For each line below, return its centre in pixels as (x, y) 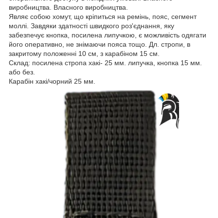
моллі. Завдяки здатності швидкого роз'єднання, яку (91, 26)
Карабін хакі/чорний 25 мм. (52, 82)
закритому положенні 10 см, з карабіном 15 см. (84, 54)
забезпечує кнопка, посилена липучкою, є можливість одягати (108, 35)
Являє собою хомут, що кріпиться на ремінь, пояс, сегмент (103, 17)
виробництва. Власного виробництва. (68, 8)
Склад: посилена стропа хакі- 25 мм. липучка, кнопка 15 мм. (105, 63)
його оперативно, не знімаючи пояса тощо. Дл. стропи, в (100, 45)
